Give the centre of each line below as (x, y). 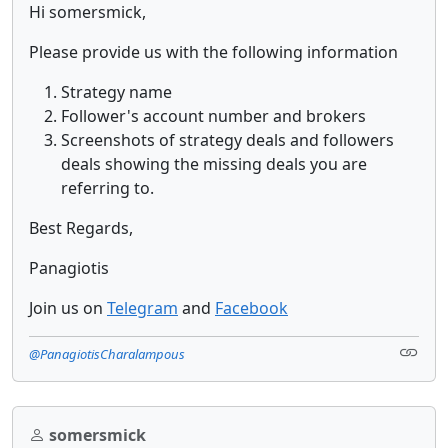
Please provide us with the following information (213, 51)
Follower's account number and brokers (213, 115)
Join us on (68, 307)
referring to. (107, 187)
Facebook (251, 307)
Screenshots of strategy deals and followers (227, 139)
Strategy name (116, 91)
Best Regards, (81, 227)
